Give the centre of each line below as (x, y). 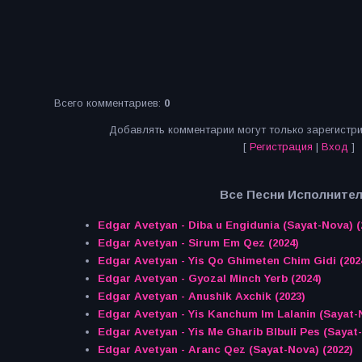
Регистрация (281, 147)
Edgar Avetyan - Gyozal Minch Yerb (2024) (209, 279)
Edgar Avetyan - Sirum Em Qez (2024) (198, 243)
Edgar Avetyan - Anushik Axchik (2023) (201, 297)
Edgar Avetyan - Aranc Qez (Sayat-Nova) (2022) (225, 350)
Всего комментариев (106, 103)
